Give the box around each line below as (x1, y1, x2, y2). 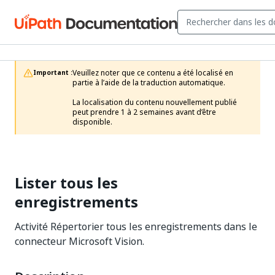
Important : (33, 68, 72, 77)
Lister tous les (15, 172, 118, 194)
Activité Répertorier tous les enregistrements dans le (15, 219, 257, 234)
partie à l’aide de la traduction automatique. (72, 77, 225, 88)
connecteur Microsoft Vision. (15, 234, 144, 249)
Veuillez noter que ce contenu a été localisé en (72, 68, 233, 79)
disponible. (72, 117, 112, 128)
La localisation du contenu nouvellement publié (72, 97, 237, 108)
